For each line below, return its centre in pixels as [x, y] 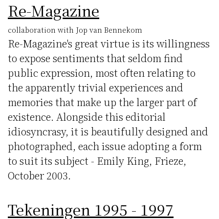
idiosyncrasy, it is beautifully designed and [108, 131]
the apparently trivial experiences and [96, 87]
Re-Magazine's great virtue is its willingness [109, 43]
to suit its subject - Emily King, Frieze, [97, 161]
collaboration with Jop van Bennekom [75, 30]
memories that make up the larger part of [102, 102]
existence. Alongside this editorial [87, 117]
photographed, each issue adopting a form [105, 146]
